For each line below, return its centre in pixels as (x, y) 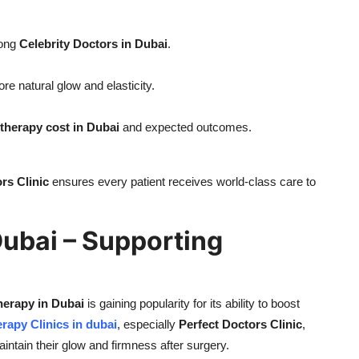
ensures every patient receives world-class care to (182, 182)
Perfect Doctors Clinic (240, 325)
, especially (148, 325)
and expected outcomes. (186, 127)
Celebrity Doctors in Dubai (93, 44)
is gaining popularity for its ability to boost (192, 304)
